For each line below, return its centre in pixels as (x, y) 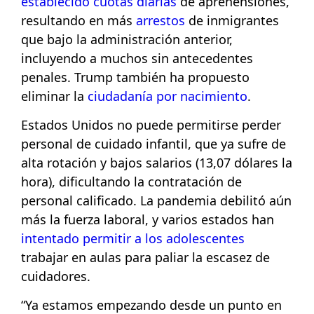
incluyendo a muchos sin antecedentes (137, 58)
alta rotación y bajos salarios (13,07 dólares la (157, 163)
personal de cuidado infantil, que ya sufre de (153, 144)
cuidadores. (56, 277)
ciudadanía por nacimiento (168, 96)
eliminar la (54, 96)
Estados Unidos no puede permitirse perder (151, 125)
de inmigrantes (232, 20)
